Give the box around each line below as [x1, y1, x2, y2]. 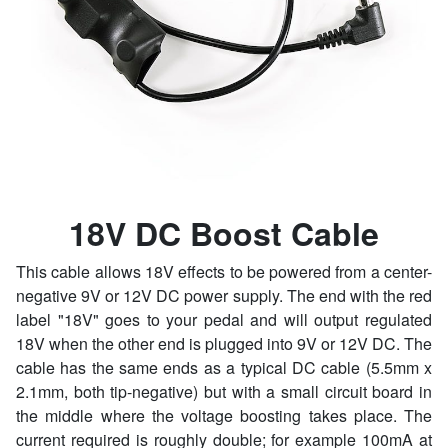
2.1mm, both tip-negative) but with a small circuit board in [16, 380, 432, 403]
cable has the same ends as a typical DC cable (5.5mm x [16, 356, 432, 379]
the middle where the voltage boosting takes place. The [16, 404, 432, 427]
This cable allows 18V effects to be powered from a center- [16, 260, 432, 283]
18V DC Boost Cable [69, 210, 379, 256]
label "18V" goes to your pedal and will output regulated [16, 308, 432, 331]
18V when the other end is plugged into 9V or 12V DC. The [16, 332, 432, 355]
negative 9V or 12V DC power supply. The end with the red [16, 284, 432, 307]
